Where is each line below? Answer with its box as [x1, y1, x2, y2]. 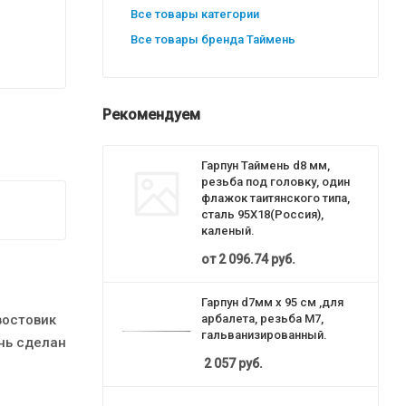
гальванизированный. [201, 328, 327, 342]
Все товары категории [130, 7, 259, 21]
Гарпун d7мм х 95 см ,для [201, 295, 343, 309]
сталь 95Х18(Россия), [201, 208, 324, 221]
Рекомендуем [102, 106, 200, 123]
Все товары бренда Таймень [130, 33, 295, 46]
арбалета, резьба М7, [201, 312, 324, 325]
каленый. [201, 224, 255, 237]
